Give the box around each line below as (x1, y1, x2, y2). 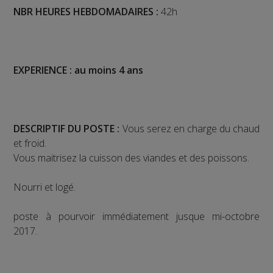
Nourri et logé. (13, 180, 76, 194)
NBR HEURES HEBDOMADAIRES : (13, 4, 159, 18)
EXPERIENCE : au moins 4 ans (13, 63, 144, 77)
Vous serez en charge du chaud (122, 121, 260, 135)
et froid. (13, 136, 47, 150)
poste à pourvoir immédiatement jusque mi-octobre (13, 209, 260, 223)
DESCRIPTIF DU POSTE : (13, 121, 122, 135)
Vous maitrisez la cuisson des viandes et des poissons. (13, 151, 250, 165)
